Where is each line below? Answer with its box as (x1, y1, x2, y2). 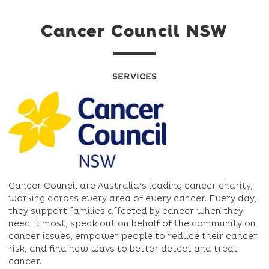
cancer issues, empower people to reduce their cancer (8, 231, 258, 241)
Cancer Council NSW (41, 19, 228, 43)
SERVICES (112, 71, 157, 82)
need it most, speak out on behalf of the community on (8, 218, 256, 229)
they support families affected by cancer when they (8, 205, 243, 216)
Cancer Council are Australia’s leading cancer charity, (8, 180, 253, 191)
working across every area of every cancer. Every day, (8, 193, 256, 204)
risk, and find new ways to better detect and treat (8, 243, 238, 254)
